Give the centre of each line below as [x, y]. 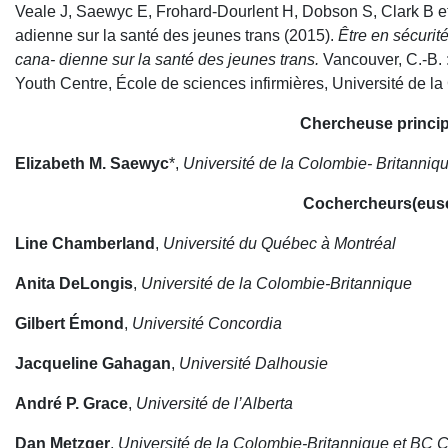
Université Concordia [207, 323]
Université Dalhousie [253, 363]
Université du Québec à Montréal [281, 243]
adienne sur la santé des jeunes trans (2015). [176, 35]
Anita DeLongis [74, 283]
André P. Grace [71, 403]
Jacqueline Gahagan [93, 363]
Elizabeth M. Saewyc [92, 163]
